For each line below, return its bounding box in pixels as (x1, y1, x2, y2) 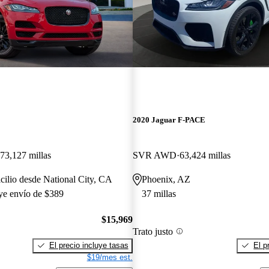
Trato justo (132, 226, 173, 237)
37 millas (141, 189, 176, 199)
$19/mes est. (86, 252, 133, 262)
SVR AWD (132, 150, 177, 161)
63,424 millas (179, 150, 231, 161)
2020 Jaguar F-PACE (132, 115, 205, 125)
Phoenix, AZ (141, 174, 190, 185)
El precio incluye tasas (49, 240, 128, 250)
